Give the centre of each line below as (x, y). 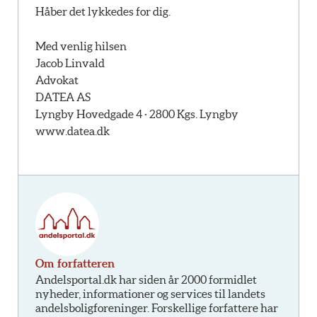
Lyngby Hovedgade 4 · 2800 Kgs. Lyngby (137, 114)
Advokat (57, 80)
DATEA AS (63, 97)
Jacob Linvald (70, 63)
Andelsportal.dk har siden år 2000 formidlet (146, 279)
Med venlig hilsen (81, 46)
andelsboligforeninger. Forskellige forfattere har (157, 307)
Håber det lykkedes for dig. (103, 11)
